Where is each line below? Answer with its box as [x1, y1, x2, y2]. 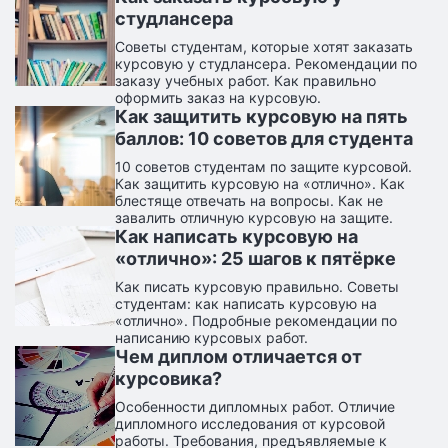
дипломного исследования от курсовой [115, 415, 385, 433]
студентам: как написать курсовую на [115, 295, 377, 313]
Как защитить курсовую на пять [115, 106, 408, 128]
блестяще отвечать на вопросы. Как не [115, 192, 383, 210]
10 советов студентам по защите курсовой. [115, 158, 412, 176]
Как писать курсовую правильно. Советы [115, 278, 399, 296]
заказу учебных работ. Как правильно [115, 72, 376, 90]
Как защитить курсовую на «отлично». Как [115, 175, 405, 193]
